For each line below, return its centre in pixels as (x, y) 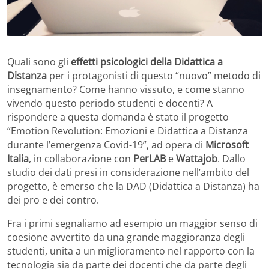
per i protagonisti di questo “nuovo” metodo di (154, 76)
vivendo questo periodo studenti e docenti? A (110, 104)
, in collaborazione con (81, 159)
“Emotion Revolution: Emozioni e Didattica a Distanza (128, 131)
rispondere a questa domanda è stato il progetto (118, 117)
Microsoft (227, 145)
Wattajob (197, 159)
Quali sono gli (39, 62)
